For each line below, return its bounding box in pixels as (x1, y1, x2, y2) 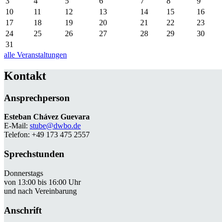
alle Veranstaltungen (4, 50, 67, 59)
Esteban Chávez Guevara (4, 112, 90, 121)
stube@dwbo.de (30, 121, 81, 130)
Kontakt (4, 69, 46, 82)
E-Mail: (4, 121, 30, 130)
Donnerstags (4, 168, 43, 177)
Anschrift (4, 205, 42, 216)
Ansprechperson (4, 92, 70, 103)
